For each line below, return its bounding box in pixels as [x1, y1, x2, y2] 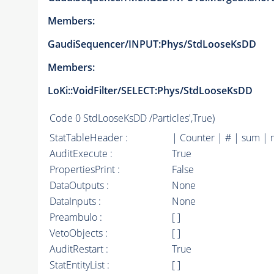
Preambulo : [49, 210, 102, 224]
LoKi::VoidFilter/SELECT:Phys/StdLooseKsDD [47, 84, 253, 98]
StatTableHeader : [49, 131, 128, 145]
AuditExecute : [49, 147, 113, 161]
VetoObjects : [49, 226, 108, 240]
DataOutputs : [49, 179, 109, 193]
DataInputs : [49, 194, 101, 209]
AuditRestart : [49, 242, 108, 256]
